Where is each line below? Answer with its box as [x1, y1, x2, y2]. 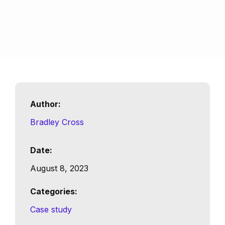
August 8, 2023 [30, 163, 88, 174]
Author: [30, 99, 61, 109]
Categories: [30, 186, 77, 197]
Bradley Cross [30, 117, 84, 128]
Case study [30, 204, 72, 215]
